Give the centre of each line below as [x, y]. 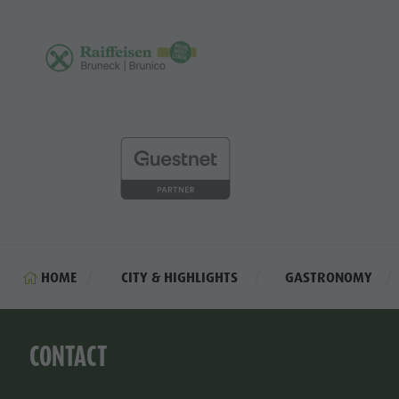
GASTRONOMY [329, 277]
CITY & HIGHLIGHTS [180, 277]
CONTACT [69, 357]
